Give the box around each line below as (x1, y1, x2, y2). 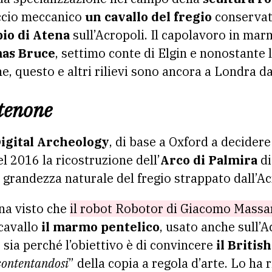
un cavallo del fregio (85, 8, 212, 25)
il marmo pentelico (41, 218, 160, 235)
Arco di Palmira (160, 151, 257, 168)
